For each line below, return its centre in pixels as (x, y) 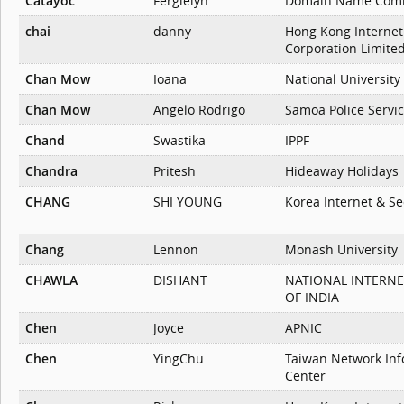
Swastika (179, 141)
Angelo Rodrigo (199, 110)
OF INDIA (312, 298)
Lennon (176, 250)
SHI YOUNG (188, 202)
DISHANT (180, 280)
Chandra (51, 171)
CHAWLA (51, 280)
